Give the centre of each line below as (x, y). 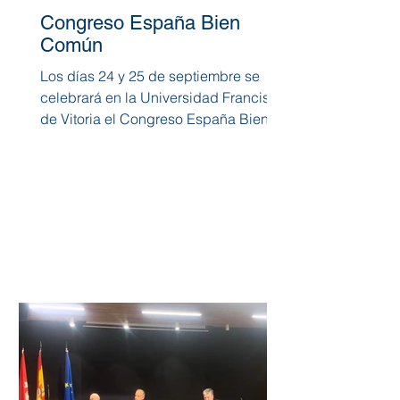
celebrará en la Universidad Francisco (163, 97)
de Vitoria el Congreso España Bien (154, 118)
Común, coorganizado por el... (137, 140)
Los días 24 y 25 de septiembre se (150, 75)
